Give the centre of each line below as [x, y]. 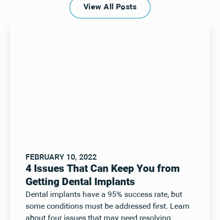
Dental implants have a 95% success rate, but [104, 195]
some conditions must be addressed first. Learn [107, 207]
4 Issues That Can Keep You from [102, 169]
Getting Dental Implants [80, 182]
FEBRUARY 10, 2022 [61, 158]
